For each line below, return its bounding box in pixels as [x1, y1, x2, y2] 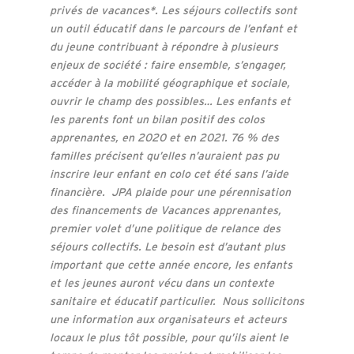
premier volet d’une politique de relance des [49, 221, 281, 235]
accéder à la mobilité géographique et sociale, [49, 76, 290, 89]
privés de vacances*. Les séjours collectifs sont [49, 3, 297, 17]
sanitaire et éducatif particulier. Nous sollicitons [49, 294, 304, 307]
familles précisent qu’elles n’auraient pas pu [49, 149, 279, 162]
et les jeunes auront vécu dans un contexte [49, 276, 274, 289]
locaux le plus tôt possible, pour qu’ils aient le [49, 330, 288, 344]
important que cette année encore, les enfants [49, 258, 292, 271]
